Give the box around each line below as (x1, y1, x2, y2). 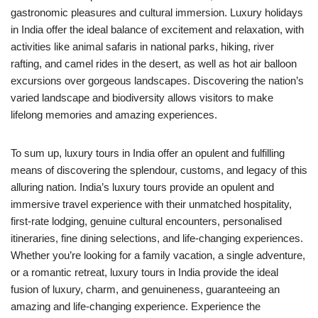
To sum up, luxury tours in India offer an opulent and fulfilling (11, 146, 285, 159)
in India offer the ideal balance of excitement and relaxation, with (11, 23, 304, 35)
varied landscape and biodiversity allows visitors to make (11, 91, 273, 104)
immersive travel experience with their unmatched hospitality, (11, 197, 292, 210)
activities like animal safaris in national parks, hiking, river (11, 40, 274, 53)
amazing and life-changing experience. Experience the (11, 300, 261, 312)
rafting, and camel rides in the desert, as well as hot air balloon (11, 57, 297, 70)
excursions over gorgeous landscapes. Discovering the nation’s (11, 74, 304, 87)
